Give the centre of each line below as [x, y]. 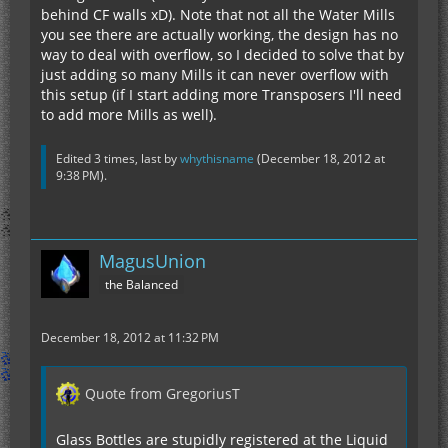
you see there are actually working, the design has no [219, 34]
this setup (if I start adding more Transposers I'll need [221, 94]
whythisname [217, 158]
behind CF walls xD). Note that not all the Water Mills [218, 14]
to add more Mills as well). [129, 114]
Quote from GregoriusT [162, 393]
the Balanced [141, 284]
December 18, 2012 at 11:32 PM [130, 337]
